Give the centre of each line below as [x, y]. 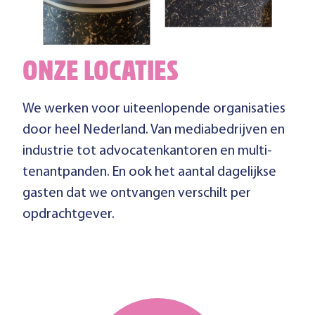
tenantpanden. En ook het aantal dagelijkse [149, 172]
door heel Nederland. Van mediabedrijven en [154, 130]
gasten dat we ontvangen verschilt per [137, 193]
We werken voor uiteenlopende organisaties [154, 109]
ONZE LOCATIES [101, 74]
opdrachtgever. [69, 214]
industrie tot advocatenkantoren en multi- [147, 151]
